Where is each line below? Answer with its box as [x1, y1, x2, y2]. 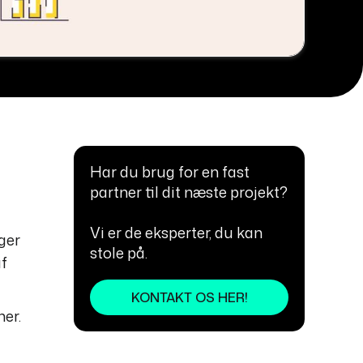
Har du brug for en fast [90, 161, 250, 183]
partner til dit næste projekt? [90, 181, 288, 203]
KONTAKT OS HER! [130, 288, 248, 307]
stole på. [90, 242, 147, 264]
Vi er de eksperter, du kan [90, 222, 263, 244]
